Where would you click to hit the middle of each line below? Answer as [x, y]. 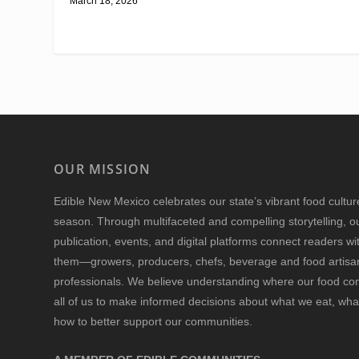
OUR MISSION [103, 169]
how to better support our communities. [153, 322]
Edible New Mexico [102, 202]
